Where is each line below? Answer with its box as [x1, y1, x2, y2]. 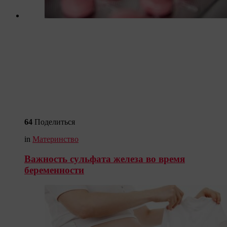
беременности [24, 164, 84, 175]
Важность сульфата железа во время [24, 153, 185, 164]
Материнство [32, 134, 79, 143]
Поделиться [34, 117, 75, 126]
